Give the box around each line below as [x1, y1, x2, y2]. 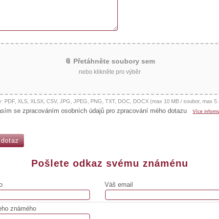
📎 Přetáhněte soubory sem [64, 57, 155, 65]
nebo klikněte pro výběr [78, 68, 141, 75]
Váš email [105, 181, 133, 188]
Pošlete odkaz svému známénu [31, 157, 188, 169]
